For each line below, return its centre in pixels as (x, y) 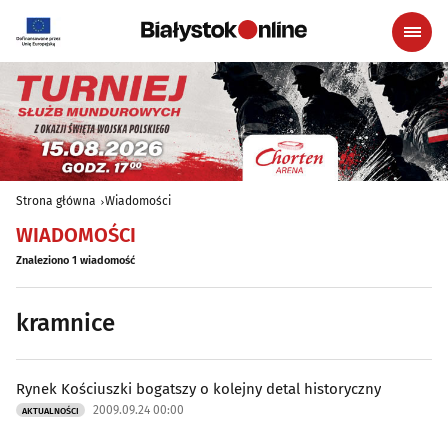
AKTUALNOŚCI (50, 411)
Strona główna (56, 201)
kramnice (65, 323)
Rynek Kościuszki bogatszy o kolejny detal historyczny (198, 389)
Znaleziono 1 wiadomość (75, 261)
